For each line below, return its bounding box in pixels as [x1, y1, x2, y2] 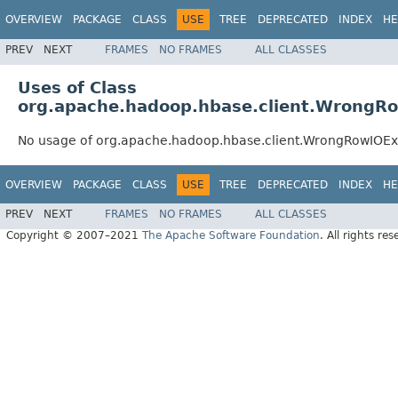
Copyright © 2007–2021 [6, 229, 142, 243]
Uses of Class [18, 77, 137, 97]
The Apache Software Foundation [142, 229, 320, 243]
